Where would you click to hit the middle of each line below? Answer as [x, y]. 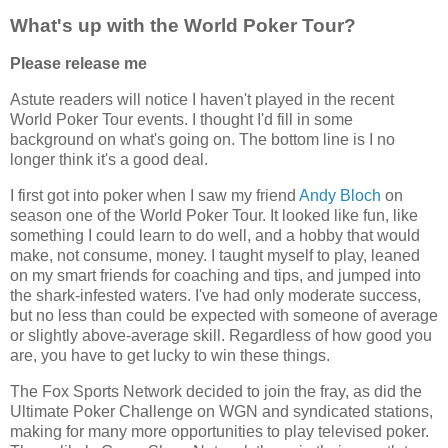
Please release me [78, 63]
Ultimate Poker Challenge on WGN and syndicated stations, [221, 411]
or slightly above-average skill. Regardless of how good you [221, 335]
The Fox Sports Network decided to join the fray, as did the [216, 391]
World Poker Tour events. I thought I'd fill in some [181, 119]
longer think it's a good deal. [109, 159]
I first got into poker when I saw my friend [154, 195]
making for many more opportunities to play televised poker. [219, 431]
